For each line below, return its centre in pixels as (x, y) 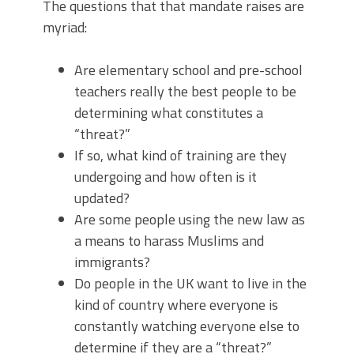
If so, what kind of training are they (181, 155)
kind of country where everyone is (176, 305)
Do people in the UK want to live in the (190, 283)
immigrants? (112, 262)
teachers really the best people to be (185, 91)
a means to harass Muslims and (169, 241)
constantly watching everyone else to (187, 326)
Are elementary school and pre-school (188, 70)
